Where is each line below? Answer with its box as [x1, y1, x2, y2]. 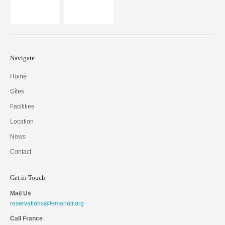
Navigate [10, 54, 35, 62]
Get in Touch [10, 174, 45, 181]
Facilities [10, 103, 34, 110]
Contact [10, 148, 31, 155]
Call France [10, 215, 43, 222]
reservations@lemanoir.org [10, 200, 84, 207]
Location [10, 118, 34, 125]
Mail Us [10, 190, 31, 197]
